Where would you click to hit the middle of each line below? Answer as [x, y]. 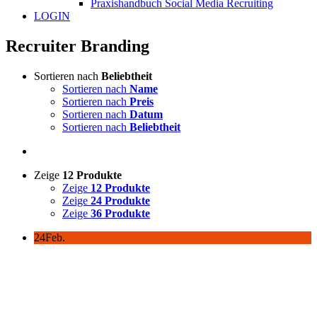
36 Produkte [120, 213]
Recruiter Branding [77, 46]
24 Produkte [120, 200]
